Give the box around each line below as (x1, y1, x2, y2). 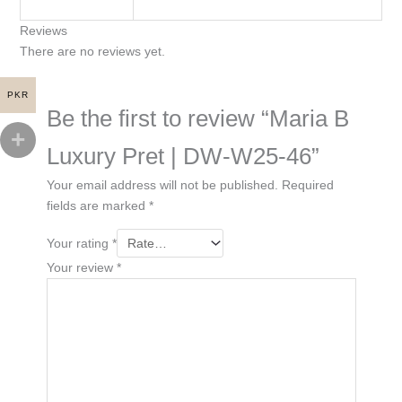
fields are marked (46, 197, 149, 213)
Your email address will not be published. (46, 177, 278, 192)
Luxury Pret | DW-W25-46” (46, 143, 319, 169)
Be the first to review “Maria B (46, 105, 349, 131)
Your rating (46, 235, 112, 250)
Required (281, 177, 334, 192)
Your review (46, 259, 117, 275)
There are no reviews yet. (19, 43, 165, 58)
